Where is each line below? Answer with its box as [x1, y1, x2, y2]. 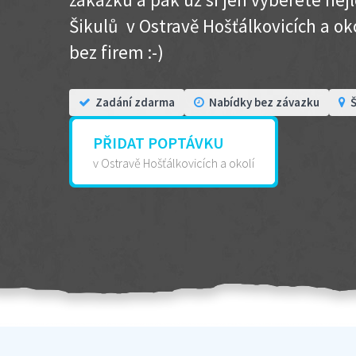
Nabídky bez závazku [209, 95, 319, 110]
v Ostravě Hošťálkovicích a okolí [93, 155, 254, 171]
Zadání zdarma [95, 95, 175, 110]
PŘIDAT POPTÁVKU [93, 133, 224, 153]
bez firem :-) [69, 41, 164, 64]
